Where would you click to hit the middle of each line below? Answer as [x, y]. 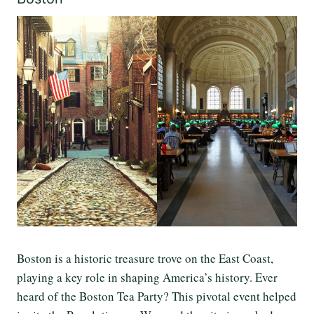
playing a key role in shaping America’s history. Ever [147, 278]
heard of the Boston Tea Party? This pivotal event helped [157, 296]
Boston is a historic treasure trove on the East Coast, [145, 259]
